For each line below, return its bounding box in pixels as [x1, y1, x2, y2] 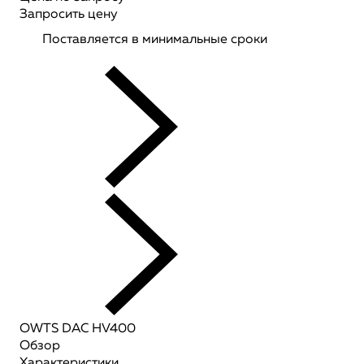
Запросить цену [19, 8, 118, 21]
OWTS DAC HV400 [19, 323, 136, 336]
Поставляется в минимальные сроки [42, 33, 267, 46]
